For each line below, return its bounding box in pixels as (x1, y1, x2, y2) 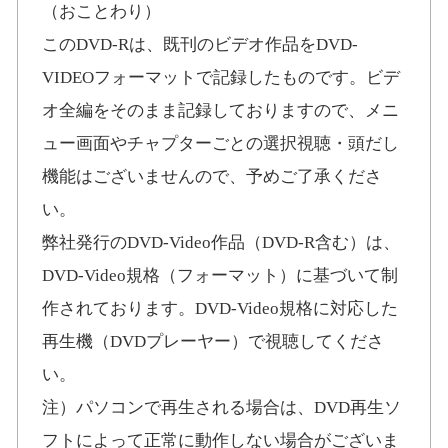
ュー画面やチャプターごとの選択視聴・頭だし (42, 134, 400, 154)
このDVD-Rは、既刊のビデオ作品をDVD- (42, 35, 359, 55)
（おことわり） (42, 2, 162, 22)
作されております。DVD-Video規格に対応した (42, 299, 399, 319)
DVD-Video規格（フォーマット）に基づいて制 (42, 266, 399, 286)
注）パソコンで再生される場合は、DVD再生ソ (42, 398, 402, 418)
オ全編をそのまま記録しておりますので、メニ (42, 101, 400, 121)
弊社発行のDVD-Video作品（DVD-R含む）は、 (42, 233, 401, 253)
